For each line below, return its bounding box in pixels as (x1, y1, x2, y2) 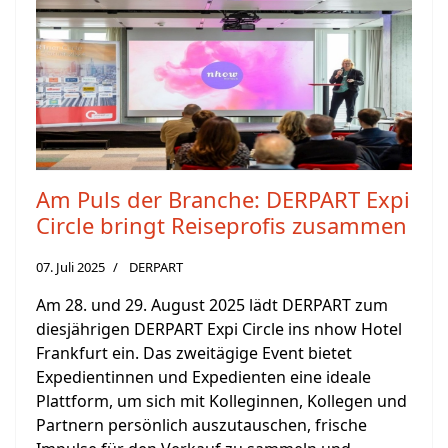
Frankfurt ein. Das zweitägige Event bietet (36, 342, 352, 365)
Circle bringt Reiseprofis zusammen (36, 210, 407, 241)
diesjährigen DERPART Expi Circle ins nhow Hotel (36, 318, 402, 341)
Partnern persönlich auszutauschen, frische (36, 414, 367, 437)
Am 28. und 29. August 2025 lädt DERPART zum (36, 294, 388, 317)
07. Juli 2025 (36, 258, 105, 277)
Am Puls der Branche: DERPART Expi (36, 184, 410, 215)
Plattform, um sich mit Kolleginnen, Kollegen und (36, 390, 407, 413)
